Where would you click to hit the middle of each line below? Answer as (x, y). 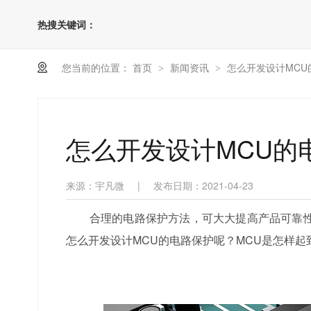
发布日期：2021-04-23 (204, 185)
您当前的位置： (96, 67)
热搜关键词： (67, 24)
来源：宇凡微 (95, 185)
